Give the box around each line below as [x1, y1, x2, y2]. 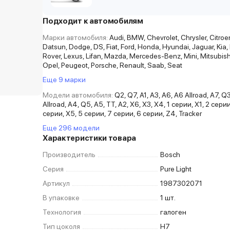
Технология [43, 208, 82, 216]
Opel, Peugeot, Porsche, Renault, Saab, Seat [43, 61, 183, 69]
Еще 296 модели [43, 124, 100, 132]
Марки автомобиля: [43, 33, 108, 42]
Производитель [43, 150, 96, 159]
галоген [160, 208, 187, 216]
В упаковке [43, 194, 80, 202]
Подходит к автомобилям [43, 16, 143, 26]
